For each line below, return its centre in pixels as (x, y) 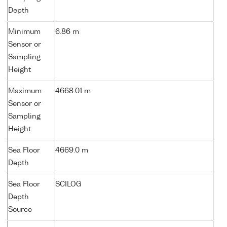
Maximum (25, 91)
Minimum (24, 32)
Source (20, 210)
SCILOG (68, 185)
